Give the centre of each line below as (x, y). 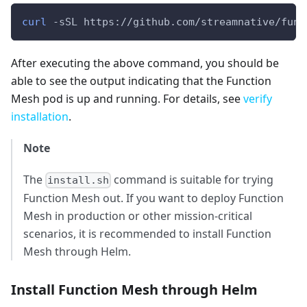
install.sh (78, 180)
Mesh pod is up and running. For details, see (127, 98)
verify (258, 98)
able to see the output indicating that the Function (141, 81)
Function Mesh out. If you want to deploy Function (153, 198)
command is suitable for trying (193, 179)
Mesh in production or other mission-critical (138, 216)
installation (40, 116)
